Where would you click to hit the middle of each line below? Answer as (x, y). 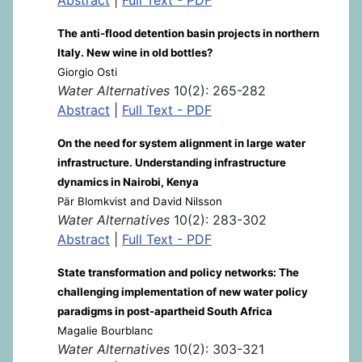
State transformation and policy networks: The (178, 272)
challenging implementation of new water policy (183, 291)
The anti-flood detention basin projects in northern (188, 33)
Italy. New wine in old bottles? (135, 52)
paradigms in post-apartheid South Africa (165, 311)
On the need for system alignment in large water (181, 143)
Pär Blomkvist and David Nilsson (140, 201)
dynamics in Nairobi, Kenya (128, 181)
